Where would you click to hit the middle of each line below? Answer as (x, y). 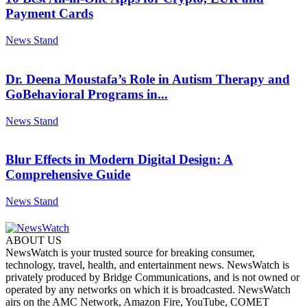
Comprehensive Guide (68, 175)
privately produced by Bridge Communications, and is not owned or (152, 278)
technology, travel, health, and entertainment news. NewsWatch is (147, 265)
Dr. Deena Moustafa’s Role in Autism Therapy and (148, 79)
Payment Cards (49, 14)
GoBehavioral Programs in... (87, 94)
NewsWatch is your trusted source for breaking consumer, (130, 253)
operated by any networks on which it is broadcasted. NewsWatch (148, 290)
